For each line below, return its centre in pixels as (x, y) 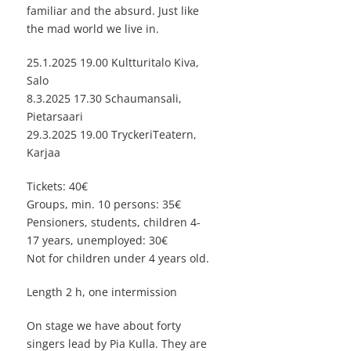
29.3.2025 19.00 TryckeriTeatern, (112, 135)
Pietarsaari (55, 117)
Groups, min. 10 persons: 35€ (104, 204)
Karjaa (43, 153)
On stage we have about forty (104, 326)
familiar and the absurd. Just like (113, 11)
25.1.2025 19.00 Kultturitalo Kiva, (113, 63)
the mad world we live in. (93, 29)
